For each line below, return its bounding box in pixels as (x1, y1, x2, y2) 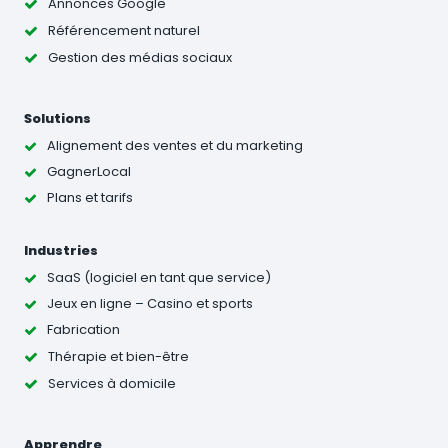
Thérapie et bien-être (48, 346, 189, 366)
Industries (24, 241, 98, 259)
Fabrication (47, 320, 120, 340)
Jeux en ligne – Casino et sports (47, 294, 253, 314)
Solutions (24, 109, 91, 127)
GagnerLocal (47, 162, 131, 182)
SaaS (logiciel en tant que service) (47, 268, 271, 288)
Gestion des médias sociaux (48, 47, 232, 67)
